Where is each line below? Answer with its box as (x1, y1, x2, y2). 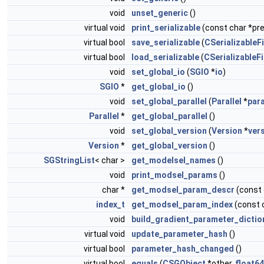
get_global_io (131, 82, 186, 92)
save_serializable (131, 38, 200, 48)
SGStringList (44, 156, 95, 166)
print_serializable (131, 23, 200, 33)
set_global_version (131, 126, 207, 136)
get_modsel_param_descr (131, 185, 235, 195)
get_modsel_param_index (131, 200, 233, 210)
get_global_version (131, 141, 207, 151)
